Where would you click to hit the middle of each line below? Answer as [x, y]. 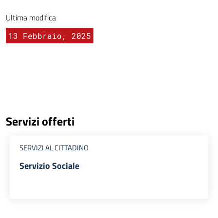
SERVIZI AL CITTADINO [54, 148]
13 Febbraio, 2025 [50, 36]
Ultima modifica [31, 18]
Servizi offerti [40, 121]
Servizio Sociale [49, 166]
